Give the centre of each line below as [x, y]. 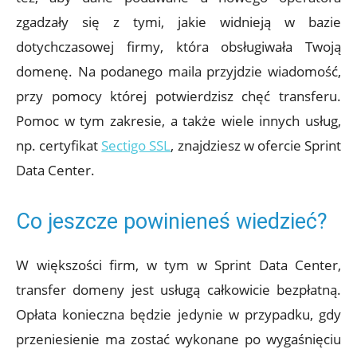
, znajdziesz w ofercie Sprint [256, 146]
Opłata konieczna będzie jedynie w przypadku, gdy [178, 315]
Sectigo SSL [136, 146]
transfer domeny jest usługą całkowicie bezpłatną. [178, 290]
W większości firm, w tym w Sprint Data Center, [178, 265]
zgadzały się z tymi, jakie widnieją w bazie [178, 22]
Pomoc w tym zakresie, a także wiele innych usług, [178, 121]
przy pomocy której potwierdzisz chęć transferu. [178, 96]
